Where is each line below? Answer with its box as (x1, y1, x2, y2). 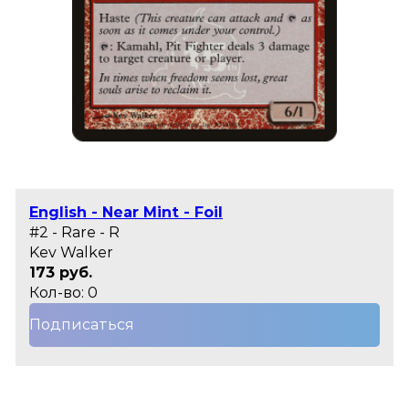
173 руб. (29, 264, 92, 282)
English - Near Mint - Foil (29, 204, 223, 222)
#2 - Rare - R (29, 224, 120, 242)
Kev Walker (29, 244, 113, 262)
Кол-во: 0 (29, 284, 98, 302)
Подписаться (29, 316, 134, 334)
